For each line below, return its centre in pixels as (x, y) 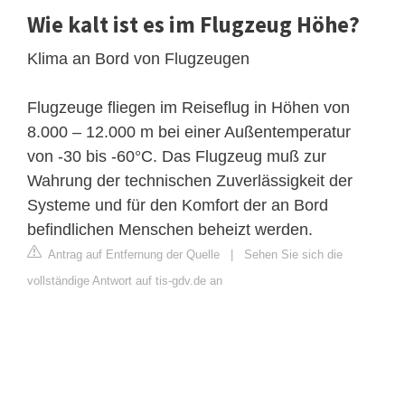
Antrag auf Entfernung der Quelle (132, 254)
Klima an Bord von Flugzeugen (138, 58)
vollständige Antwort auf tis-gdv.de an (125, 280)
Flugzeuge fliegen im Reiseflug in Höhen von (188, 107)
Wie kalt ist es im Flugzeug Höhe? (193, 24)
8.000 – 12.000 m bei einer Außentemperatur (189, 132)
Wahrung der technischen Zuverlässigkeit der (190, 180)
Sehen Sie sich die (293, 254)
